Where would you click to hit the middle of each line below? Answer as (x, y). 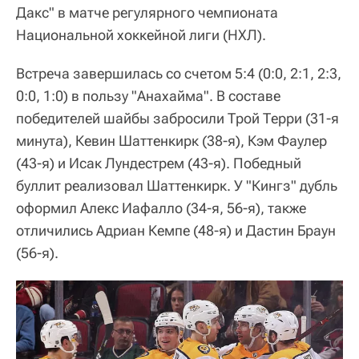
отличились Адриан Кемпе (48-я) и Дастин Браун (176, 230)
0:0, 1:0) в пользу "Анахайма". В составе (148, 95)
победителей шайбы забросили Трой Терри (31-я (177, 118)
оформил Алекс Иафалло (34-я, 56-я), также (161, 208)
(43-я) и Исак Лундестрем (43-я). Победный (159, 163)
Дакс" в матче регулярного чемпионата (147, 12)
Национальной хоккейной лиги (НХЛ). (141, 34)
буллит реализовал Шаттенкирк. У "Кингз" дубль (177, 185)
